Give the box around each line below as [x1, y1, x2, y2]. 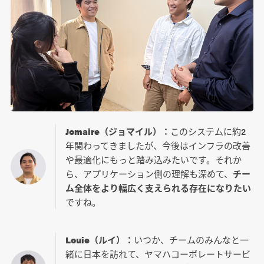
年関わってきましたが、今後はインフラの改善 [65, 139, 250, 152]
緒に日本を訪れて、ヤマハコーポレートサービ [65, 247, 250, 260]
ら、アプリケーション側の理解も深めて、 [65, 167, 233, 180]
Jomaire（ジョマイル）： [65, 125, 170, 138]
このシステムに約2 [170, 125, 246, 138]
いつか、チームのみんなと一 [133, 233, 249, 246]
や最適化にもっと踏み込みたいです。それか [65, 153, 242, 166]
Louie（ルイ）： [65, 233, 134, 246]
